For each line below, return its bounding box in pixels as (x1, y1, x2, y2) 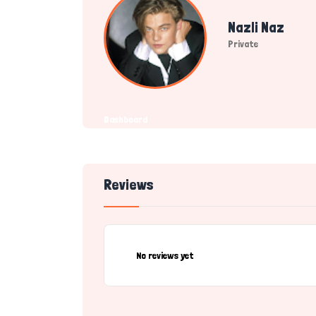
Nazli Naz (228, 19, 284, 36)
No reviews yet (136, 250, 194, 261)
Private (228, 38, 258, 49)
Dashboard (104, 114, 147, 125)
